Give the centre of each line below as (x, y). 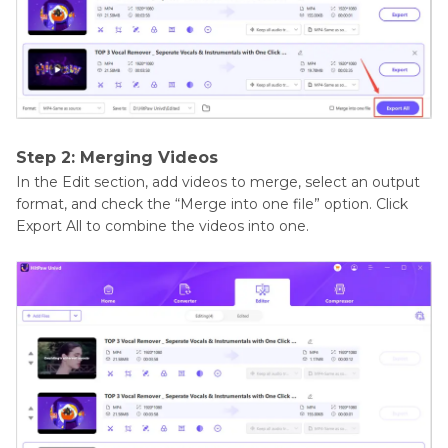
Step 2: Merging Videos (117, 157)
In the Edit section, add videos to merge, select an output (218, 181)
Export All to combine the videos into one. (162, 225)
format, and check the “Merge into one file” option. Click (212, 203)
